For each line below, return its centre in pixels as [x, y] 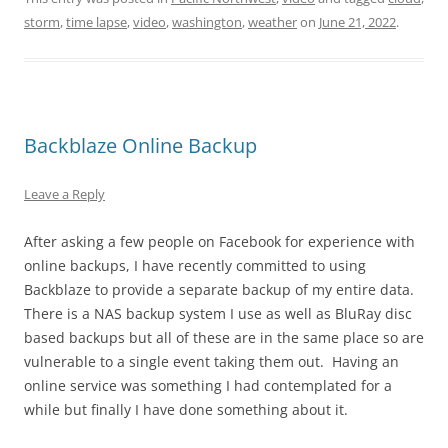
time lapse [96, 21]
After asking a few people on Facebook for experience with [219, 241]
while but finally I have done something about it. [186, 409]
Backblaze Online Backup [140, 145]
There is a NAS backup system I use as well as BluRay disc [218, 313]
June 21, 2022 [357, 21]
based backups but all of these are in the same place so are [224, 337]
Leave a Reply [64, 193]
